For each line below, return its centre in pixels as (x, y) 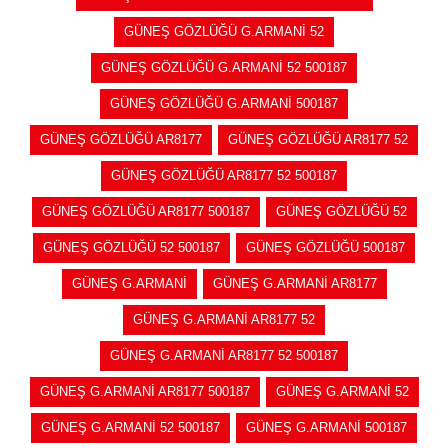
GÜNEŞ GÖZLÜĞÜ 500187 (325, 247)
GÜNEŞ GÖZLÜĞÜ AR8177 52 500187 (224, 175)
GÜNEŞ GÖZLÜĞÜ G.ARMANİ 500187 (224, 103)
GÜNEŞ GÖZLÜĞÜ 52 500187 (131, 247)
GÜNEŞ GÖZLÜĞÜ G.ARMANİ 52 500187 (224, 67)
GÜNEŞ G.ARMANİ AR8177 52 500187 (224, 355)
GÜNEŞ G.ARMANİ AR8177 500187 (144, 391)
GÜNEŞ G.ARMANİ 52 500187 (130, 427)
